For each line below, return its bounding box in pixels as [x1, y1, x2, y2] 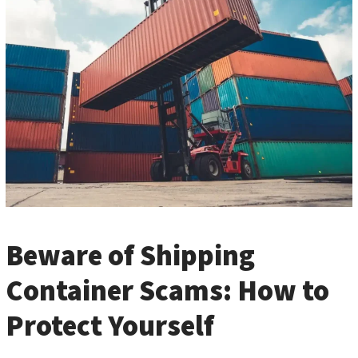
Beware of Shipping [6, 235, 255, 276]
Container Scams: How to [6, 270, 329, 312]
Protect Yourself [6, 305, 214, 347]
